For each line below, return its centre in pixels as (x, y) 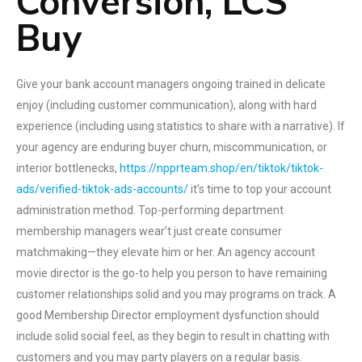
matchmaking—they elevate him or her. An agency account (166, 252)
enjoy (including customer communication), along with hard (166, 105)
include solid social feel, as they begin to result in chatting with (173, 336)
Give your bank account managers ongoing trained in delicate (171, 84)
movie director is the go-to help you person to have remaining (172, 273)
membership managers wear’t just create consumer (149, 231)
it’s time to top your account (260, 189)
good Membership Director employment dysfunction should (168, 315)
